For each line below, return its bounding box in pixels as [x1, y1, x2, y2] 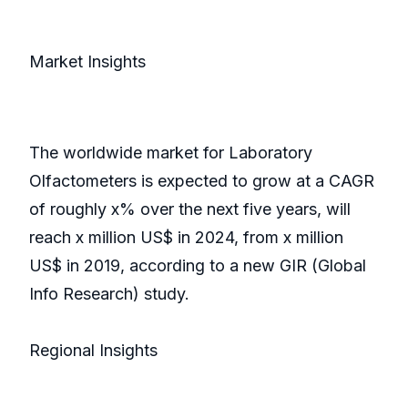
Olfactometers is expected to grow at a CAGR [29, 171, 374, 191]
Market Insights [29, 52, 146, 72]
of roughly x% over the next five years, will [29, 199, 351, 219]
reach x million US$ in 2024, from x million [29, 228, 343, 248]
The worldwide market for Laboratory [29, 143, 312, 163]
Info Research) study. [29, 284, 189, 304]
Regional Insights [29, 341, 158, 361]
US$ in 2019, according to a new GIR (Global [29, 256, 366, 276]
